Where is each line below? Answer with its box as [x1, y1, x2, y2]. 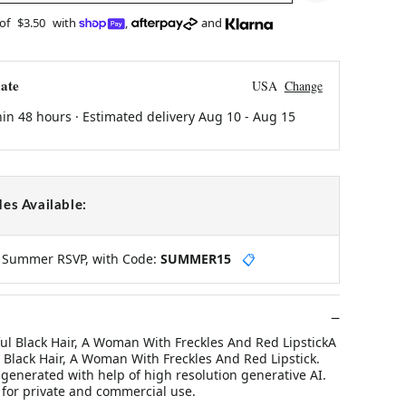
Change [284, 76, 323, 94]
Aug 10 [198, 107, 241, 125]
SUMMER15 [159, 249, 231, 267]
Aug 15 [252, 107, 295, 125]
